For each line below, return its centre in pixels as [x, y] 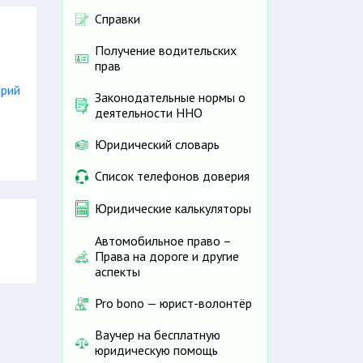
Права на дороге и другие [167, 256]
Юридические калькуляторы [173, 209]
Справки [117, 19]
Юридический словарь [157, 145]
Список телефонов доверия [172, 176]
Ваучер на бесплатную [158, 335]
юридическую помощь [156, 350]
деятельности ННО [149, 113]
